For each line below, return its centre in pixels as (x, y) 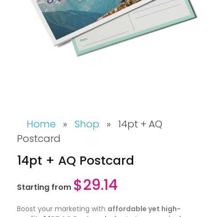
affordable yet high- (144, 209)
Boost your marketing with (62, 209)
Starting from (45, 187)
